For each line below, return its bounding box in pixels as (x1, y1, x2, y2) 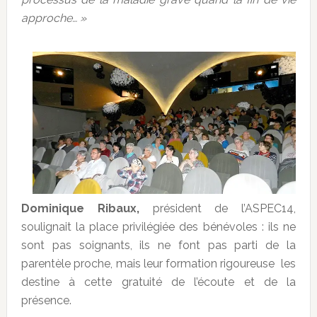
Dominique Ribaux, (21, 202, 139, 216)
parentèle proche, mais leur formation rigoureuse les (21, 257, 296, 271)
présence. (21, 294, 71, 308)
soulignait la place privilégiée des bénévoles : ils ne (21, 220, 296, 234)
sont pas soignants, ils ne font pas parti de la (21, 238, 296, 253)
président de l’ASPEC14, (139, 202, 296, 216)
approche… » (21, 11, 86, 25)
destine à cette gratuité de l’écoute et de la (21, 275, 296, 289)
